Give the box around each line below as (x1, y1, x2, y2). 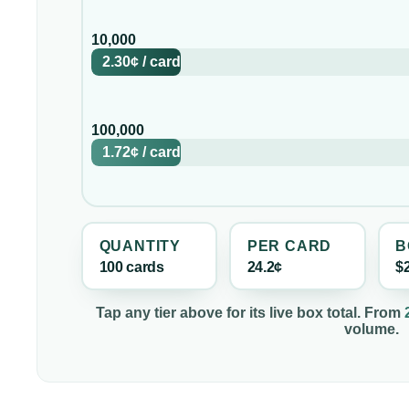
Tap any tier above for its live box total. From (96, 305, 404, 321)
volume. (344, 321, 399, 338)
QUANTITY (99, 237, 181, 254)
